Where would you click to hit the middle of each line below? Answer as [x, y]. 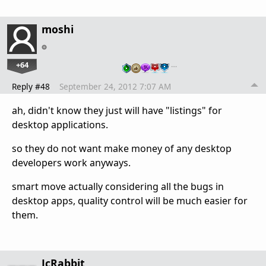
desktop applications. [60, 125]
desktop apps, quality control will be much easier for [130, 201]
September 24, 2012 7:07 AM [115, 87]
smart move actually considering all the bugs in [118, 187]
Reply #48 [31, 87]
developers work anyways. [71, 163]
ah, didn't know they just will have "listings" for [117, 111]
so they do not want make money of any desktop [122, 149]
